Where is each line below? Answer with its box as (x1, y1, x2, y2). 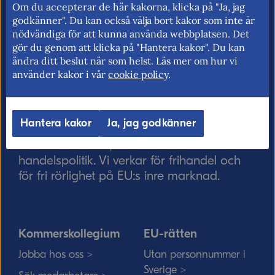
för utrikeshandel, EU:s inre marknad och (18, 137, 239, 152)
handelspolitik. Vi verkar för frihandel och (18, 153, 241, 168)
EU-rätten (144, 227, 197, 241)
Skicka (54, 112, 91, 128)
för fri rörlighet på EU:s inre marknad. (18, 168, 220, 183)
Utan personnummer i (144, 248, 246, 261)
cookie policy (108, 68, 168, 80)
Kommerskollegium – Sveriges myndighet (18, 122, 244, 137)
